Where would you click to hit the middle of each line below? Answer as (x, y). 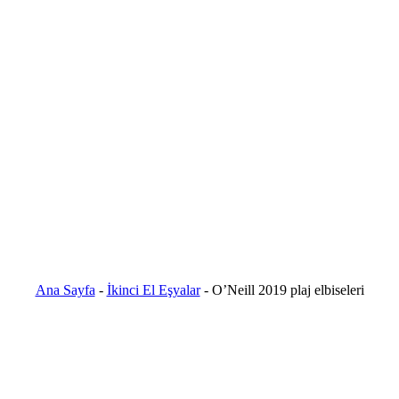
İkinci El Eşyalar (153, 289)
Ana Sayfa (65, 289)
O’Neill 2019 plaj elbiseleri (288, 289)
